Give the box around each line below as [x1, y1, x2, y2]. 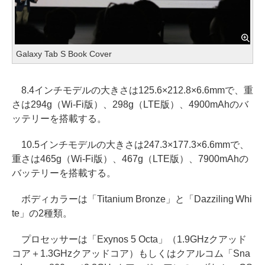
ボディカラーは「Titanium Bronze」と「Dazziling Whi [12, 193, 253, 204]
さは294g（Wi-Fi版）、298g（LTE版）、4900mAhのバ [12, 99, 248, 109]
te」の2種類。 [12, 208, 72, 218]
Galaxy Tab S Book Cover [16, 49, 112, 59]
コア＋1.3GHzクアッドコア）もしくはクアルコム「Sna [12, 248, 250, 258]
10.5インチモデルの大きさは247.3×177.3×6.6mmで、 [12, 139, 249, 150]
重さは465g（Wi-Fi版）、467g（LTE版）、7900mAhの [12, 153, 248, 164]
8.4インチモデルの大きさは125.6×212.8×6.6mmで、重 [12, 85, 253, 95]
